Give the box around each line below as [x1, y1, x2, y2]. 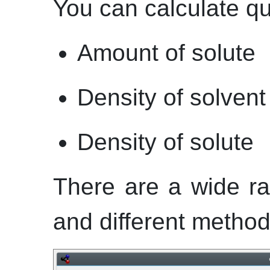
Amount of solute [77, 40, 256, 66]
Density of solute [77, 129, 254, 155]
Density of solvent [77, 84, 266, 110]
